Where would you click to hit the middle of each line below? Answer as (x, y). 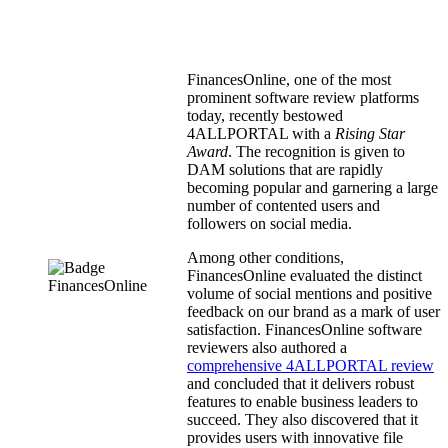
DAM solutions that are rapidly (285, 169)
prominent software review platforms (303, 97)
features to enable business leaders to (302, 401)
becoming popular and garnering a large (312, 187)
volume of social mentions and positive (309, 293)
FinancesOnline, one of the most (289, 79)
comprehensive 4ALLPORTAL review (310, 365)
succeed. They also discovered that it (302, 419)
